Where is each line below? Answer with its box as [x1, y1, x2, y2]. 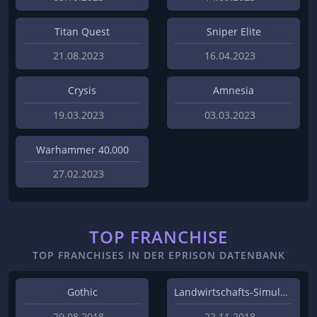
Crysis [68, 83, 96, 98]
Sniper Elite [206, 25, 261, 39]
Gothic [67, 285, 98, 299]
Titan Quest [54, 25, 110, 39]
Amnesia [213, 83, 254, 98]
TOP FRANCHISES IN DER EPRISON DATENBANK [32, 248, 285, 263]
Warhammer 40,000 [35, 142, 129, 156]
